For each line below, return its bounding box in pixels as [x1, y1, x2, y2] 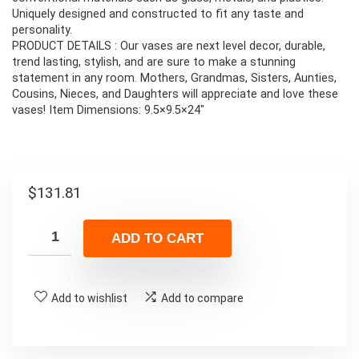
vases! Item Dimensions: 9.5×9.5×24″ [12, 103, 204, 118]
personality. [12, 23, 72, 38]
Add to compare [161, 291, 244, 305]
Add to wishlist [51, 291, 127, 305]
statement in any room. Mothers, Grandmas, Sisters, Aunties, [12, 71, 337, 86]
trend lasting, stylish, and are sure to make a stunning [12, 55, 296, 70]
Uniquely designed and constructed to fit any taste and [12, 7, 304, 22]
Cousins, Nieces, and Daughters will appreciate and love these [12, 87, 338, 102]
